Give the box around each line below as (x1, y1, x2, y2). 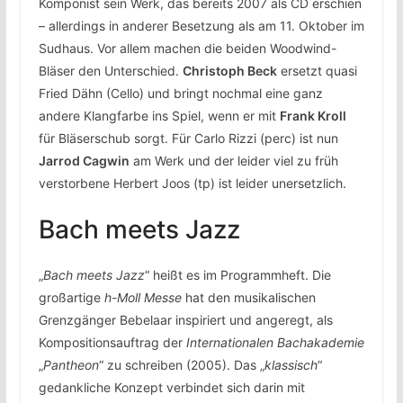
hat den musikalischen (184, 290, 316, 306)
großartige (38, 290, 104, 306)
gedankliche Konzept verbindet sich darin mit (38, 380, 305, 396)
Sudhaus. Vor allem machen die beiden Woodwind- (38, 40, 336, 57)
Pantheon (42, 357, 99, 373)
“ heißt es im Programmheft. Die (144, 267, 331, 283)
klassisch (264, 357, 318, 373)
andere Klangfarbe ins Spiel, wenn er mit (38, 108, 280, 124)
